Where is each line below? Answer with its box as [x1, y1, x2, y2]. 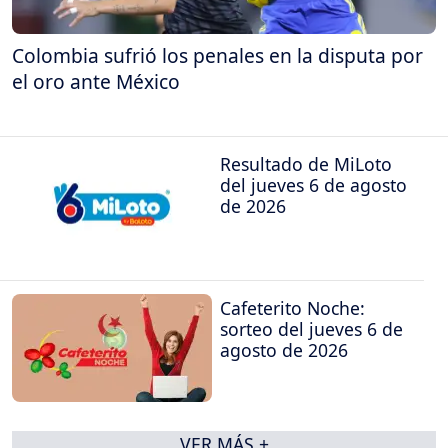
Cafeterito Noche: [220, 295, 365, 320]
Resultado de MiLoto [220, 152, 392, 177]
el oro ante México [12, 67, 180, 95]
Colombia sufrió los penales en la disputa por [12, 41, 423, 69]
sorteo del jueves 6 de [220, 316, 403, 341]
